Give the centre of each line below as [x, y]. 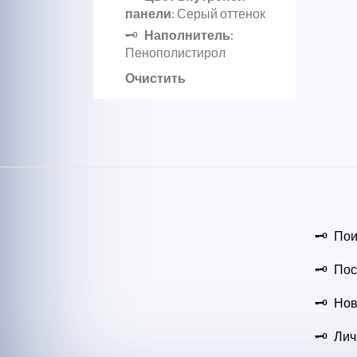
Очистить [155, 78]
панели [148, 13]
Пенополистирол [175, 52]
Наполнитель [187, 35]
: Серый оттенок [218, 13]
